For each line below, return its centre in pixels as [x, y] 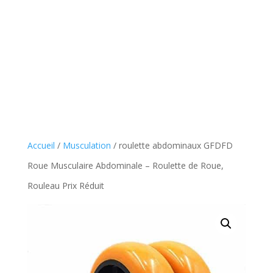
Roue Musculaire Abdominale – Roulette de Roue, [125, 165]
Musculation [87, 145]
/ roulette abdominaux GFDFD [172, 145]
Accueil [41, 145]
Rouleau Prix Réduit [66, 186]
